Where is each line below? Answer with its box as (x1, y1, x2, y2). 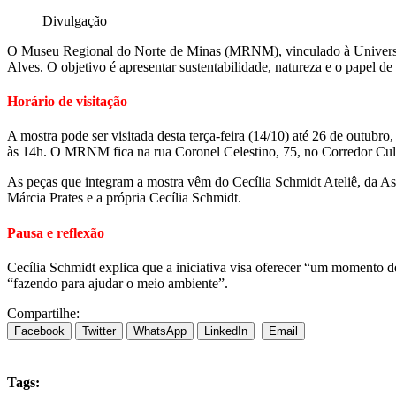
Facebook (14, 324, 65, 338)
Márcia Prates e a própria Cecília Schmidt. (7, 190, 241, 206)
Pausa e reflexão (7, 225, 104, 240)
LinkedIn (204, 324, 247, 338)
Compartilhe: (7, 305, 80, 321)
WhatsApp (133, 324, 187, 338)
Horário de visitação (7, 94, 127, 110)
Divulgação (42, 12, 107, 28)
